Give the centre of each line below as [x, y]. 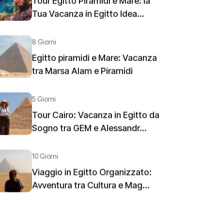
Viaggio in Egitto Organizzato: [92, 174]
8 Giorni [44, 43]
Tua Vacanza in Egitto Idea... [88, 15]
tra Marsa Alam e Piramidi [82, 72]
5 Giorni [44, 101]
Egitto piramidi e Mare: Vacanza [94, 59]
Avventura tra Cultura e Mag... [91, 187]
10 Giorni [45, 158]
